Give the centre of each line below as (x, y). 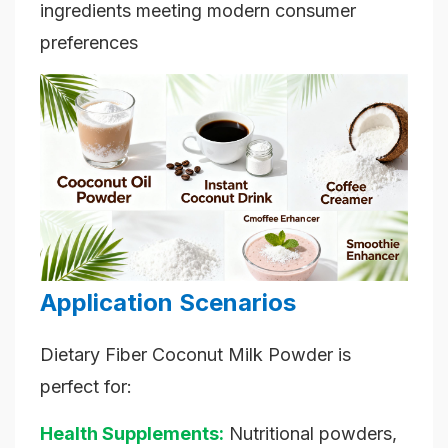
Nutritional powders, (313, 434)
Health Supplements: (132, 434)
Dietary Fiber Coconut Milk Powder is (195, 355)
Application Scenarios (168, 303)
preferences (89, 43)
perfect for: (86, 387)
